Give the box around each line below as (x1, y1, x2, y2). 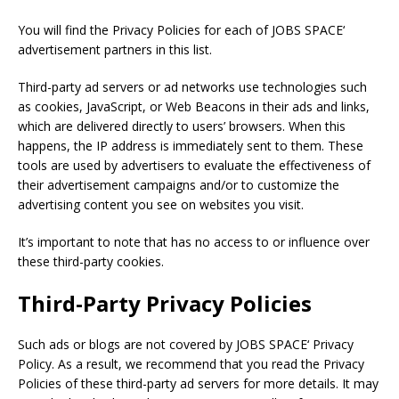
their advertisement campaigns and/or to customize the (18, 176, 339, 193)
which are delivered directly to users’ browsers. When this (18, 118, 346, 134)
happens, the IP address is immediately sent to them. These (18, 137, 363, 154)
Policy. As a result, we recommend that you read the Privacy (18, 355, 364, 372)
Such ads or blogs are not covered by (18, 336, 236, 353)
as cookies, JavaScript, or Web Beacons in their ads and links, (18, 98, 370, 115)
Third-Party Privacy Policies (18, 289, 312, 318)
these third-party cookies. (18, 253, 164, 270)
